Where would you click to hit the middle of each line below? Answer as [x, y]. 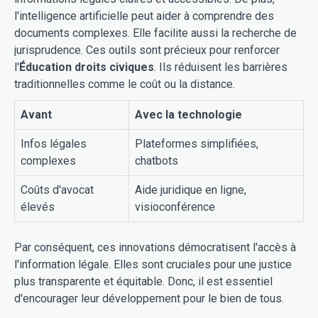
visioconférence [175, 207]
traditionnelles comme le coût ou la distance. [125, 84]
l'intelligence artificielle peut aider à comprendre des [144, 16]
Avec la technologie [188, 114]
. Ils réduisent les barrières [221, 67]
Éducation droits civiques [87, 67]
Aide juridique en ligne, [191, 190]
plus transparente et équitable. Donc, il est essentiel [143, 281]
